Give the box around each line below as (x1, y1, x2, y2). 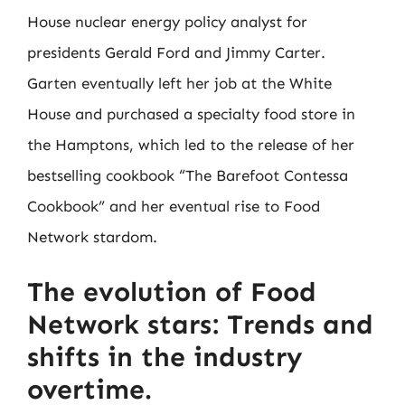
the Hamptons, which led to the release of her (27, 136, 354, 154)
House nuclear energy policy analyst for (27, 13, 307, 31)
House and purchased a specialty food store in (27, 105, 355, 123)
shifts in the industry (27, 340, 302, 373)
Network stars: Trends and (27, 307, 373, 341)
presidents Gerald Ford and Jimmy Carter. (27, 43, 325, 61)
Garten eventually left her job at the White (27, 74, 332, 92)
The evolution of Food (27, 275, 316, 308)
